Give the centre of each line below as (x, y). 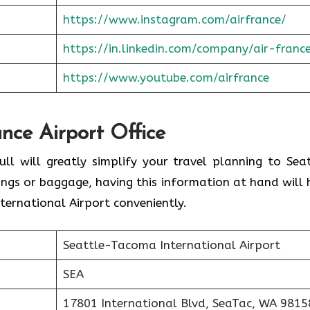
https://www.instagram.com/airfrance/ (174, 19)
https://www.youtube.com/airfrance (166, 77)
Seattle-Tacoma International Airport (171, 245)
